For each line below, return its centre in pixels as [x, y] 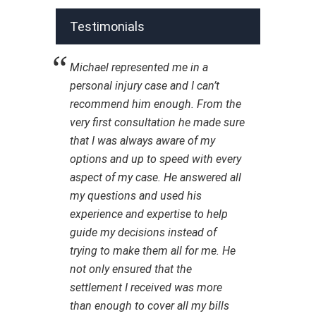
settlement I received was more [146, 287]
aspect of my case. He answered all [156, 177]
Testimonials [107, 26]
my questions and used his [136, 196]
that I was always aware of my [142, 141]
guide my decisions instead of [143, 232]
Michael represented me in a [139, 67]
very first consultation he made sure [157, 122]
